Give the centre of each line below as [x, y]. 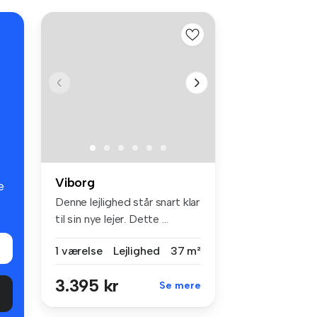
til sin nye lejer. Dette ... [112, 219]
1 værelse [79, 250]
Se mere [180, 285]
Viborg [75, 182]
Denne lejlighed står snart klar [128, 202]
